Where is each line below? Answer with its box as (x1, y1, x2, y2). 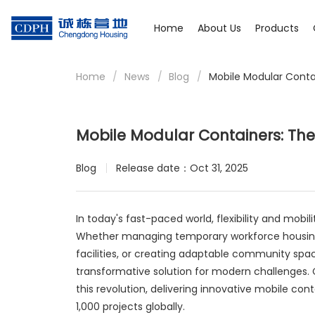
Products (255, 21, 300, 35)
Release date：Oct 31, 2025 (115, 161, 248, 176)
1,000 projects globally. (75, 299, 185, 314)
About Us (198, 21, 242, 35)
